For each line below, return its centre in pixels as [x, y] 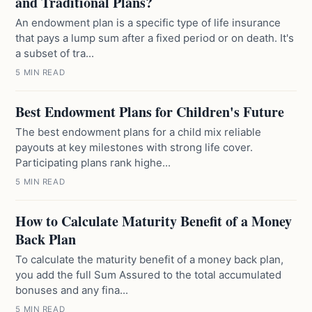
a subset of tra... [55, 53]
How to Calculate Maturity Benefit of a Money [154, 221]
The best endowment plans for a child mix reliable [139, 132]
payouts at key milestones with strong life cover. [134, 147]
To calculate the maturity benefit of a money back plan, [150, 259]
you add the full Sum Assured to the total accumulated [149, 275]
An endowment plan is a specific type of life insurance [148, 23]
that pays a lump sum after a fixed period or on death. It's [155, 38]
